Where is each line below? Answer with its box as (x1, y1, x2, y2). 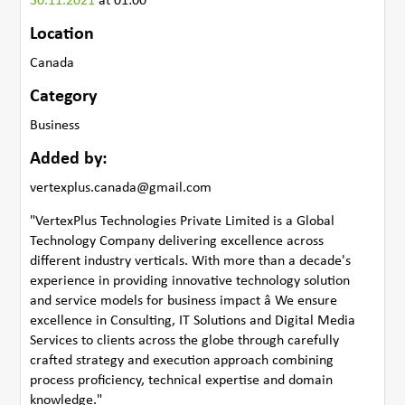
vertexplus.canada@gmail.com (30, 180, 212, 195)
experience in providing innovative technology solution (30, 273, 351, 288)
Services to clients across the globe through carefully (30, 333, 340, 348)
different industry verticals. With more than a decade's (30, 253, 352, 268)
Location (30, 24, 95, 43)
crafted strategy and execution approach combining (30, 353, 334, 368)
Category (30, 87, 98, 106)
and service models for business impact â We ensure (30, 293, 338, 308)
